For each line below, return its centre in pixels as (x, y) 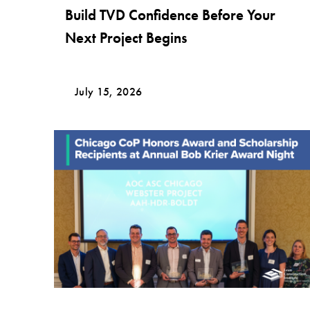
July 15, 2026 (109, 91)
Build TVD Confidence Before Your (171, 15)
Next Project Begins (126, 38)
